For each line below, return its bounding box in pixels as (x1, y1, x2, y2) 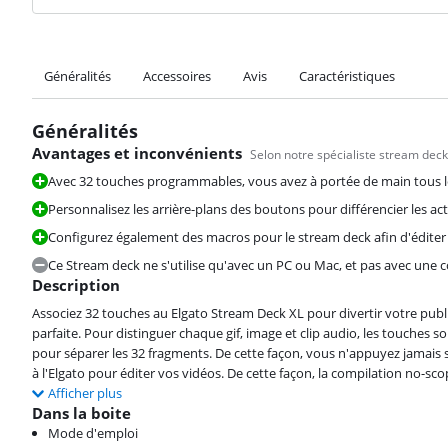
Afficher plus (48, 383, 122, 402)
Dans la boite (32, 402, 131, 423)
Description (32, 274, 120, 295)
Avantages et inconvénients (32, 142, 242, 163)
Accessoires (143, 66, 211, 85)
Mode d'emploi (48, 423, 138, 442)
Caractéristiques (299, 66, 395, 85)
